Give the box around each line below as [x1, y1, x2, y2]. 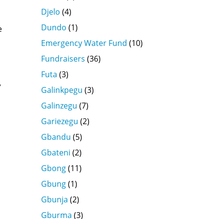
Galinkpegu [41, 84, 83, 95]
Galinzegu [41, 100, 77, 111]
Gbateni [41, 147, 70, 158]
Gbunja [41, 194, 68, 205]
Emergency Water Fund [41, 37, 127, 48]
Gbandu [41, 131, 71, 142]
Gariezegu [41, 115, 78, 127]
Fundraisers [41, 53, 85, 64]
